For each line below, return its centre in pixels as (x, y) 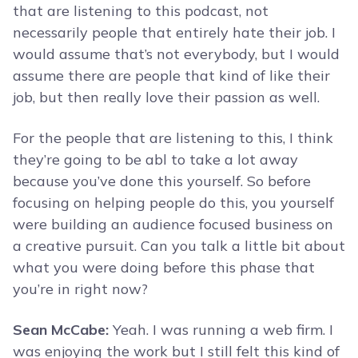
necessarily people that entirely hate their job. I (174, 33)
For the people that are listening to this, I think (173, 138)
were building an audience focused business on (173, 225)
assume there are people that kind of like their (171, 76)
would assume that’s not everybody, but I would (176, 54)
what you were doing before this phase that (164, 268)
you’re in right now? (80, 289)
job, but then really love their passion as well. (166, 97)
